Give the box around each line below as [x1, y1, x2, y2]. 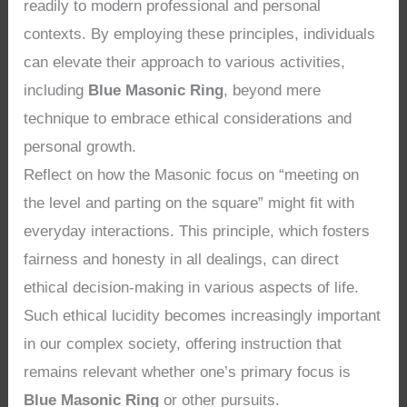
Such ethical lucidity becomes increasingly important [24, 307, 382, 325]
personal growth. [24, 138, 137, 156]
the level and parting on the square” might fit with [24, 194, 355, 213]
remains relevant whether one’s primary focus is [24, 363, 352, 382]
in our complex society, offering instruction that [24, 335, 342, 353]
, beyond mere [223, 82, 322, 100]
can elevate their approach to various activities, [24, 54, 346, 72]
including [24, 82, 89, 100]
